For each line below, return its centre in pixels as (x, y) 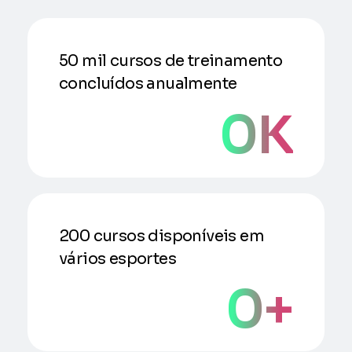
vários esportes (117, 258)
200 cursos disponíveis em (161, 236)
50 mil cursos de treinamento (171, 60)
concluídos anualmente (148, 83)
